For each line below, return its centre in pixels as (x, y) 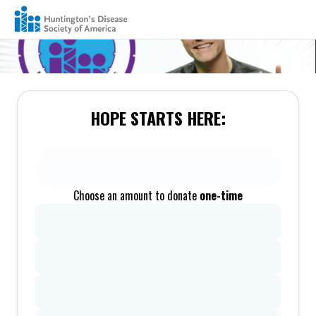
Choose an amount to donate (136, 195)
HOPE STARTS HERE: (158, 118)
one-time (221, 195)
